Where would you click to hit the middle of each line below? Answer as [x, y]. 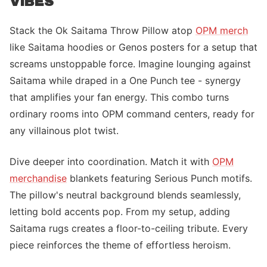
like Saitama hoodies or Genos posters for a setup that [133, 47]
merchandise [38, 178]
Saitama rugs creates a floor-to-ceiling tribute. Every [129, 228]
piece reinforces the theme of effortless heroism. [120, 245]
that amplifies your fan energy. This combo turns [119, 97]
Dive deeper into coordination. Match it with [111, 162]
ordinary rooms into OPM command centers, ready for [132, 114]
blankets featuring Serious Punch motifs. [159, 178]
